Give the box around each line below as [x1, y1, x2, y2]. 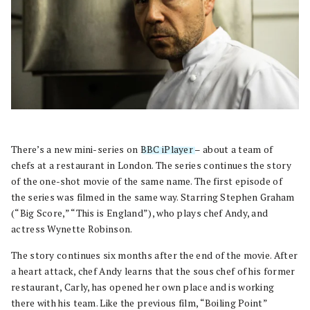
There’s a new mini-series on [11, 143, 140, 156]
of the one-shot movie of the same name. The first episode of [11, 174, 282, 188]
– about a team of [193, 143, 273, 156]
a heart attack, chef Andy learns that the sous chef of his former [11, 264, 295, 277]
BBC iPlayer [140, 143, 194, 156]
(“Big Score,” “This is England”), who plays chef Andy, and [11, 206, 268, 219]
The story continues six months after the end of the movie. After [11, 248, 298, 262]
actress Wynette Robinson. [11, 222, 133, 235]
